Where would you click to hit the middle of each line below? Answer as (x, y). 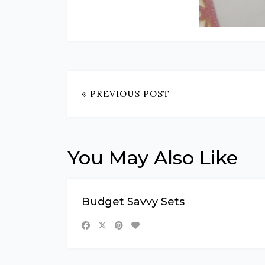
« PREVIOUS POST (126, 94)
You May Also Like (153, 158)
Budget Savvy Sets (133, 202)
